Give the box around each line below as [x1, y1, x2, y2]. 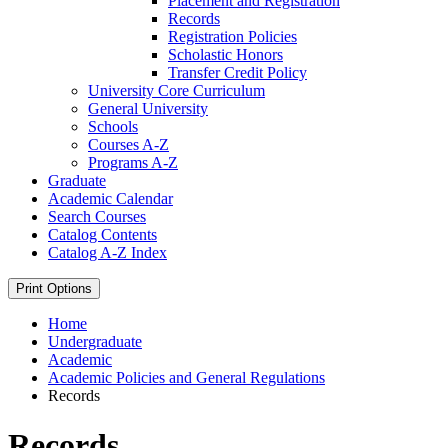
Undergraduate [48, 333, 142, 351]
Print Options [16, 281, 92, 297]
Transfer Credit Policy [168, 64, 307, 82]
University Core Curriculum [88, 82, 265, 100]
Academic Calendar [48, 190, 173, 208]
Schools [88, 118, 138, 136]
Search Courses [48, 208, 146, 226]
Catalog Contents [48, 226, 157, 244]
